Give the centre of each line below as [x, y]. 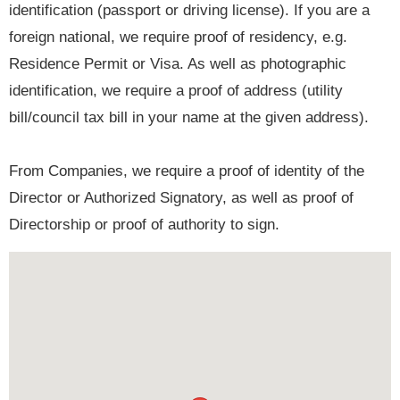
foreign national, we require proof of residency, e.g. [178, 37]
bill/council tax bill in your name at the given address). [189, 118]
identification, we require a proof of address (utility [176, 91]
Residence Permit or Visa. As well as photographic [178, 64]
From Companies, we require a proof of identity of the [187, 171]
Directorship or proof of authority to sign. [144, 225]
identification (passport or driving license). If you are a [189, 11]
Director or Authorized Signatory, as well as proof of [181, 198]
